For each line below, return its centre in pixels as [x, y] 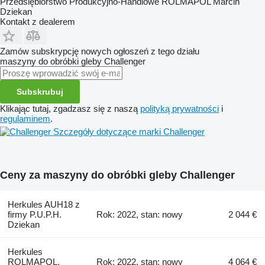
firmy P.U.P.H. [34, 214]
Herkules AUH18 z [43, 204]
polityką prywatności [180, 108]
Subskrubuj [40, 91]
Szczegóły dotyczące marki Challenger [129, 131]
